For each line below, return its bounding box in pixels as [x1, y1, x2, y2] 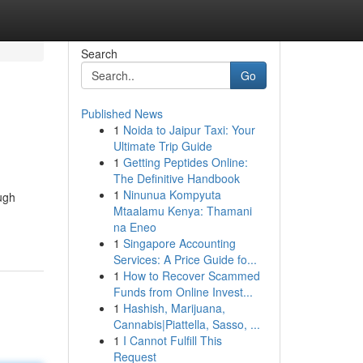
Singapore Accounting [122, 235, 236, 251]
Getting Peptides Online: [122, 154, 248, 170]
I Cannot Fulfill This [122, 332, 222, 348]
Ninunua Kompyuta [122, 186, 221, 203]
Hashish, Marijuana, [122, 300, 225, 316]
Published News [80, 105, 163, 122]
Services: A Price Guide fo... [113, 251, 257, 267]
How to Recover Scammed [122, 267, 260, 284]
